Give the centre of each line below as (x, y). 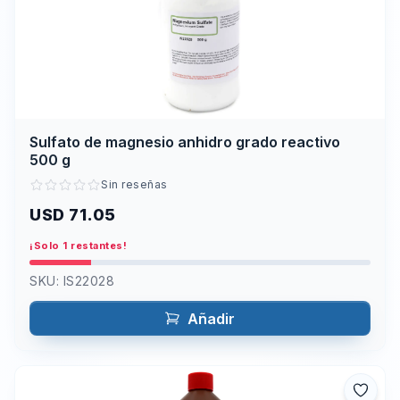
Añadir (211, 318)
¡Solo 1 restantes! (78, 245)
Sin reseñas (134, 184)
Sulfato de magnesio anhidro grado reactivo (185, 142)
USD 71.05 (73, 214)
